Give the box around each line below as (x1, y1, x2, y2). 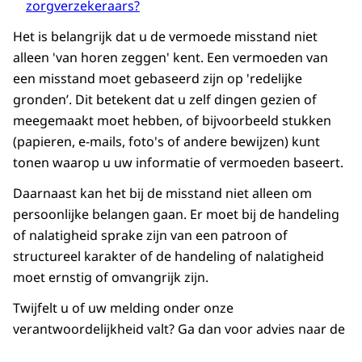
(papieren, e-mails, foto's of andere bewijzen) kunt (13, 132, 320, 150)
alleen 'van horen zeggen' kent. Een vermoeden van (13, 48, 328, 66)
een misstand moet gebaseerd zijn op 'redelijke (13, 69, 302, 87)
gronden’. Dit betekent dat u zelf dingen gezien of (13, 90, 317, 108)
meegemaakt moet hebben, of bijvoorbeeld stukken (13, 111, 331, 129)
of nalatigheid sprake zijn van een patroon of (13, 225, 288, 244)
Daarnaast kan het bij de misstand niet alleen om (13, 183, 312, 202)
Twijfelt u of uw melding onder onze (13, 298, 234, 317)
